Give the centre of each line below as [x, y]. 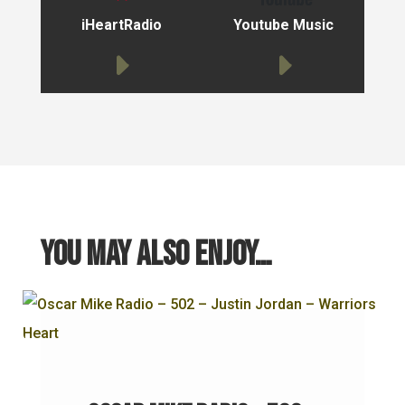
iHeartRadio [121, 25]
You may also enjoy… [155, 255]
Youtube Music [284, 25]
